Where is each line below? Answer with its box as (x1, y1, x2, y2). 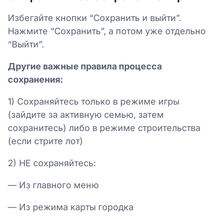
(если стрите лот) (8, 136, 83, 146)
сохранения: (8, 74, 63, 85)
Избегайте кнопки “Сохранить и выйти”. (8, 13, 181, 23)
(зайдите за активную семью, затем (8, 109, 164, 120)
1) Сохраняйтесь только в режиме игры (8, 96, 179, 107)
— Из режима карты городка (8, 202, 133, 212)
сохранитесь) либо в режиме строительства (8, 123, 200, 133)
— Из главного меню (8, 180, 99, 190)
